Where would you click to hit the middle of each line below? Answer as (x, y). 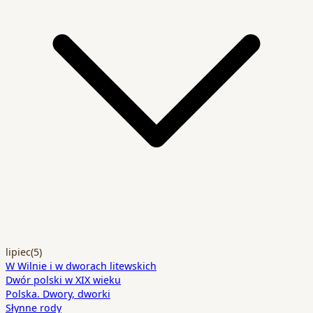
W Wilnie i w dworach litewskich (81, 265)
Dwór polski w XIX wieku (63, 279)
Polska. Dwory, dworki (58, 293)
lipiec (18, 251)
